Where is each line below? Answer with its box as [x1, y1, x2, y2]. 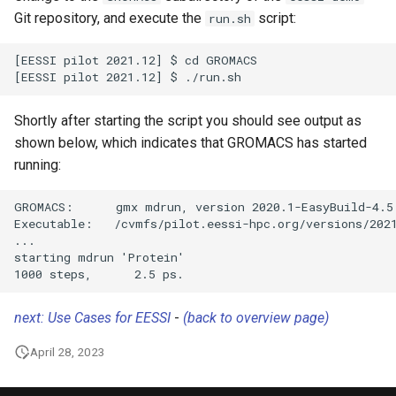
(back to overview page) [183, 308, 329, 326]
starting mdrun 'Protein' [14, 249, 185, 266]
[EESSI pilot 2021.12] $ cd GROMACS [14, 52, 257, 69]
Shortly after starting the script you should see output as [14, 111, 362, 129]
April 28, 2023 [30, 344, 105, 359]
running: [14, 156, 61, 173]
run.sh [209, 10, 251, 27]
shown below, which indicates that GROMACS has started [14, 133, 367, 151]
